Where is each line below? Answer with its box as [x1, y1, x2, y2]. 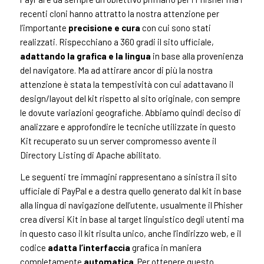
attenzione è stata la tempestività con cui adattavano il [19, 79, 233, 90]
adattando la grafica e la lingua [19, 51, 151, 62]
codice [19, 242, 48, 253]
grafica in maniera [130, 242, 202, 253]
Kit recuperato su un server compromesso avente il [19, 136, 216, 147]
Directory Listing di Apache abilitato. [19, 150, 161, 161]
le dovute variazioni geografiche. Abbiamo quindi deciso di [19, 107, 241, 118]
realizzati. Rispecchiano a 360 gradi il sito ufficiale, [19, 37, 214, 48]
